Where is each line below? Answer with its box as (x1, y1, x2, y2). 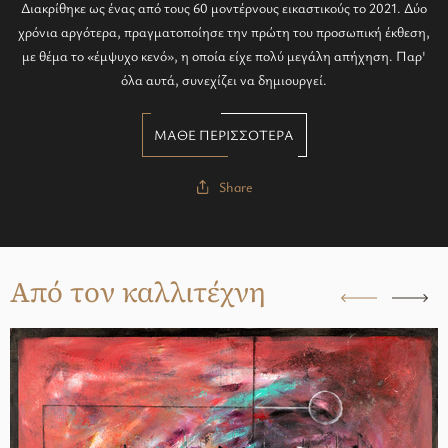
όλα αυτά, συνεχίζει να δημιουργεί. (121, 70, 327, 89)
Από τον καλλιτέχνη (10, 273, 266, 311)
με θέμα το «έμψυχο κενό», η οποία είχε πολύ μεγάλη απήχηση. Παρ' (22, 46, 426, 65)
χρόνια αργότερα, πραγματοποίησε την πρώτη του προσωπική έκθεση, (18, 22, 430, 41)
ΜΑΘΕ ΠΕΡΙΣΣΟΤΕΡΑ (154, 124, 294, 144)
